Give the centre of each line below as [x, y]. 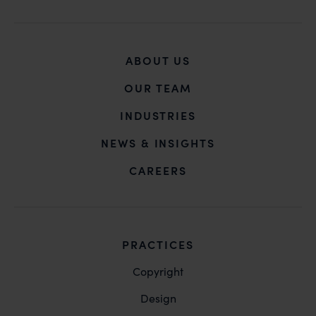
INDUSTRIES [158, 115]
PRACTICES [158, 244]
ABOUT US [158, 60]
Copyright [158, 271]
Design [158, 298]
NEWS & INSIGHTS [158, 142]
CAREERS [158, 170]
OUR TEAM [158, 87]
